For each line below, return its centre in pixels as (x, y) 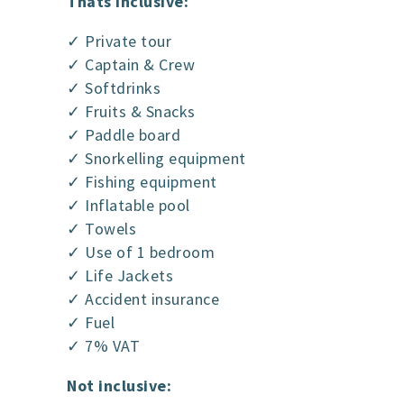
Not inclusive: (119, 386)
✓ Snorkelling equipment (156, 159)
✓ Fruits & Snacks (131, 112)
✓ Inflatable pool (129, 206)
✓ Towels (101, 229)
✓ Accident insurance (143, 299)
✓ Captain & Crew (131, 65)
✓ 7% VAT (103, 346)
